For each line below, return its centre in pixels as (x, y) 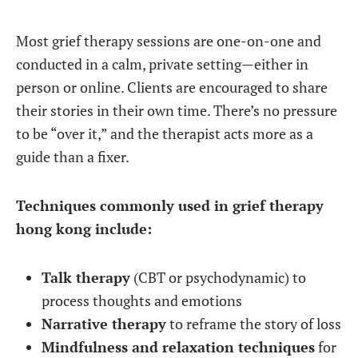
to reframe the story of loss (254, 324)
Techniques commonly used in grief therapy (170, 205)
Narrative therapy (104, 324)
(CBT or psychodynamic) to (218, 277)
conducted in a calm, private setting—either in (162, 64)
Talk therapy (86, 277)
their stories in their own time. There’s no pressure (177, 110)
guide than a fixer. (73, 157)
